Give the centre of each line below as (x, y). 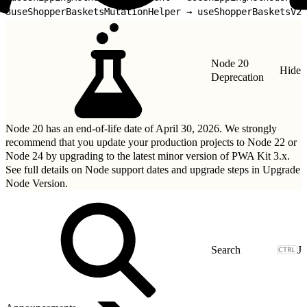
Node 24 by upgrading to (61, 156)
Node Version (35, 183)
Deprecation (237, 77)
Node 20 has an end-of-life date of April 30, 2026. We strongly (141, 128)
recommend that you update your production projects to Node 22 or (151, 142)
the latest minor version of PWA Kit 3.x (202, 156)
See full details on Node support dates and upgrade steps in (134, 169)
